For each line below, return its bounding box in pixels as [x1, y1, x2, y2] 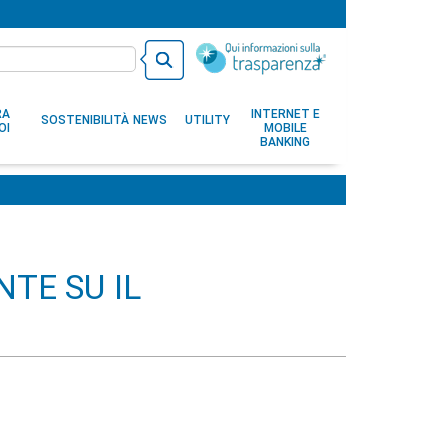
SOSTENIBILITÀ [41, 113, 129, 127]
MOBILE [263, 121, 307, 135]
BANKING [260, 135, 310, 149]
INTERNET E [250, 107, 320, 121]
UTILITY [185, 113, 230, 127]
